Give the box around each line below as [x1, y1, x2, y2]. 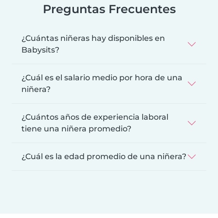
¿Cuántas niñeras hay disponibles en [21, 33, 165, 43]
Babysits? [21, 45, 59, 54]
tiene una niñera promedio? [21, 124, 131, 133]
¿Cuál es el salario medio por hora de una [21, 73, 182, 82]
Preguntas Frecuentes [42, 1, 176, 16]
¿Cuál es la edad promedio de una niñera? [21, 151, 186, 161]
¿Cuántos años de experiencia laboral [21, 112, 168, 122]
